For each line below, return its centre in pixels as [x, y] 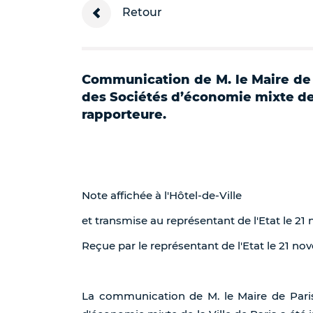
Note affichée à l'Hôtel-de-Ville [162, 195]
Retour [141, 13]
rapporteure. [124, 115]
